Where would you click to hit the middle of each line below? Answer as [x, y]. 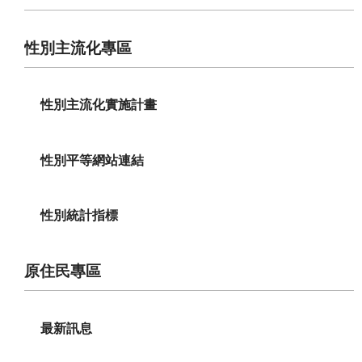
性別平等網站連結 [92, 160]
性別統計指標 [79, 216]
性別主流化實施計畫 [99, 105]
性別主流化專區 [78, 48]
